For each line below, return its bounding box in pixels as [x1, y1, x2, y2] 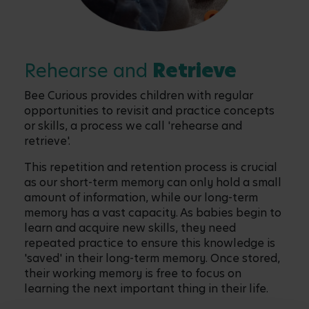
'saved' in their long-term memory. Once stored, [24, 250, 280, 266]
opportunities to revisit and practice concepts [24, 102, 275, 119]
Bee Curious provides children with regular [24, 87, 253, 103]
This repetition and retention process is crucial [24, 159, 277, 175]
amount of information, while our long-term [24, 189, 258, 206]
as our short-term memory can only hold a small [24, 174, 281, 190]
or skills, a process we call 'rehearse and [24, 117, 242, 134]
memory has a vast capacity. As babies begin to [24, 204, 281, 221]
